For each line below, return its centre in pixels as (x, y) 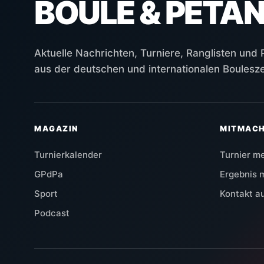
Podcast (52, 213)
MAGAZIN (56, 129)
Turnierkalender (68, 155)
